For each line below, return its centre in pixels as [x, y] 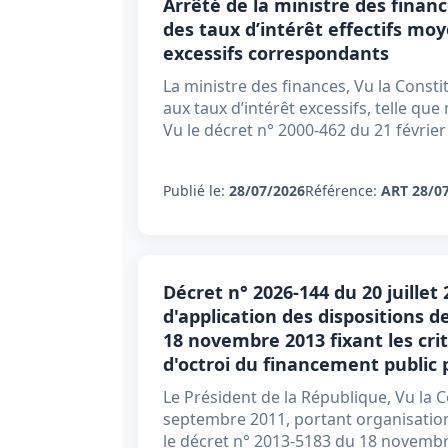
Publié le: [196, 190]
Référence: [343, 190]
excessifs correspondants [276, 53]
